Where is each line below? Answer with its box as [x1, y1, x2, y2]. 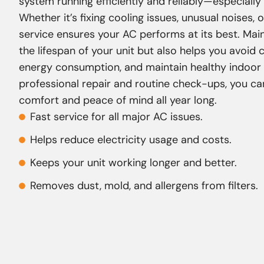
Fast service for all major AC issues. [29, 110, 203, 124]
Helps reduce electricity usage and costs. [29, 133, 232, 147]
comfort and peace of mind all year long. [19, 93, 217, 108]
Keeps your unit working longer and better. [29, 156, 237, 170]
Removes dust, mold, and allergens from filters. [29, 179, 258, 193]
